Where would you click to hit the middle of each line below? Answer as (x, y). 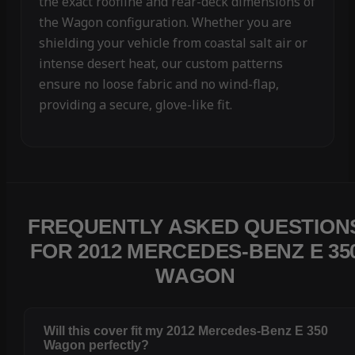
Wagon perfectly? (97, 345)
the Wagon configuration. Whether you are (165, 23)
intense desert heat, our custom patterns (160, 64)
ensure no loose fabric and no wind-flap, (158, 84)
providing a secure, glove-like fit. (135, 105)
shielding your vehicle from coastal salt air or (173, 43)
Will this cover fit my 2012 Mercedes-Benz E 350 (186, 331)
